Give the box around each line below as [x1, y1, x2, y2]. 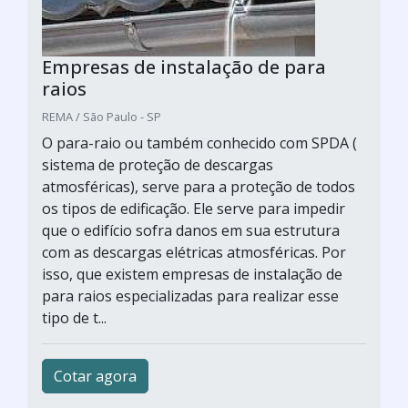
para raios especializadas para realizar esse [42, 286, 339, 306]
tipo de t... [42, 308, 107, 328]
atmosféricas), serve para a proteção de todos [42, 177, 355, 197]
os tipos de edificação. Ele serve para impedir [42, 199, 345, 219]
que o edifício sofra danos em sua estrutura [42, 220, 340, 240]
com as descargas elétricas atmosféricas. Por [42, 242, 346, 262]
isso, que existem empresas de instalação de [42, 264, 342, 284]
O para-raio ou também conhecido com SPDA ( [42, 133, 357, 153]
